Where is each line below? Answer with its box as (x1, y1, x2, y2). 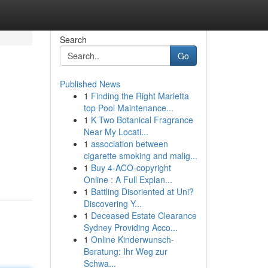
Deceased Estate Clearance (90, 209, 197, 221)
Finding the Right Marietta (90, 90, 189, 102)
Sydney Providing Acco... (83, 221, 178, 233)
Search (59, 33, 87, 45)
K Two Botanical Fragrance (90, 114, 193, 126)
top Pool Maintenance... (83, 102, 173, 114)
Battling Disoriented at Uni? (90, 185, 194, 197)
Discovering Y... (83, 197, 142, 209)
